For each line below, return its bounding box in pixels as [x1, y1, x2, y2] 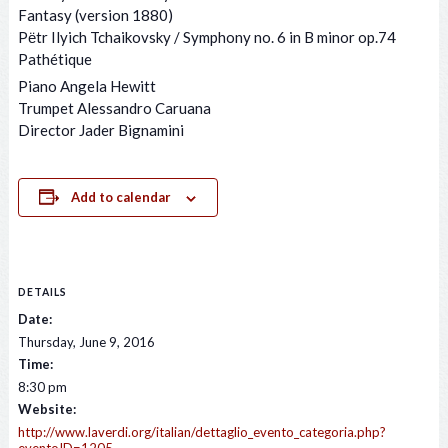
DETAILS [17, 286, 67, 299]
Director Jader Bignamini [17, 121, 184, 140]
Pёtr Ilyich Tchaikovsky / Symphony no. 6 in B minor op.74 [17, 28, 396, 47]
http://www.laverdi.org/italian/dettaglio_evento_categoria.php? [17, 424, 386, 441]
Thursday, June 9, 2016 [17, 334, 155, 351]
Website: [17, 401, 76, 418]
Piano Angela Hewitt [17, 77, 156, 96]
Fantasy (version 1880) [17, 6, 173, 25]
